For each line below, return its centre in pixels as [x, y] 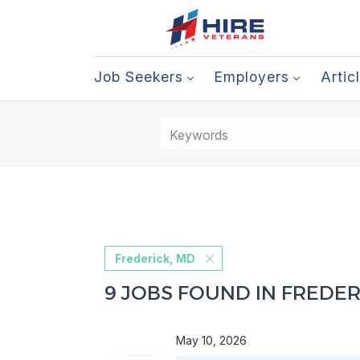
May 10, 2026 [214, 340]
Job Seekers [139, 77]
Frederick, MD [155, 258]
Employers [252, 77]
